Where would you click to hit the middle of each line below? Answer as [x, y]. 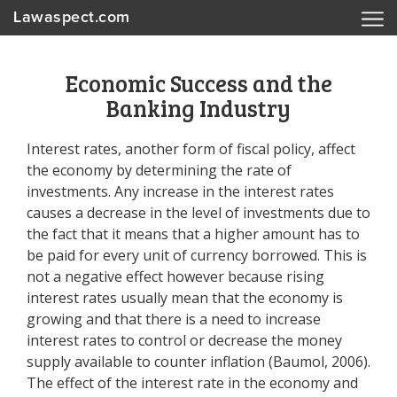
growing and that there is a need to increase [174, 319]
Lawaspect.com [72, 18]
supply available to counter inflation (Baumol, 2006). [198, 362]
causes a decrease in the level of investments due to [198, 213]
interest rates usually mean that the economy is [185, 298]
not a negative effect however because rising [175, 276]
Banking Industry [198, 108]
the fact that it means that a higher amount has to [193, 234]
